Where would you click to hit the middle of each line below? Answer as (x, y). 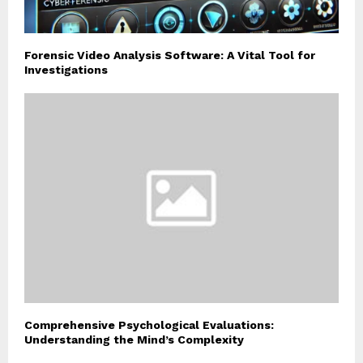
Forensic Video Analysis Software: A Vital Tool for (170, 56)
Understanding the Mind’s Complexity (134, 339)
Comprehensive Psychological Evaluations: (149, 325)
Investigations (66, 70)
